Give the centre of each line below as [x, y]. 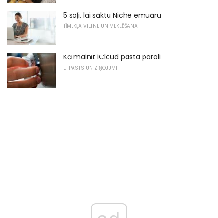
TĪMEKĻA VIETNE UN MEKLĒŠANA [100, 26]
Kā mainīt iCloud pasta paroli [112, 57]
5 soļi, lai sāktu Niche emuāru [112, 15]
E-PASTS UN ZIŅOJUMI [90, 68]
